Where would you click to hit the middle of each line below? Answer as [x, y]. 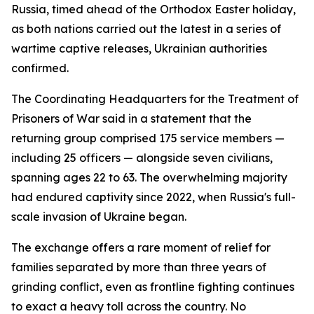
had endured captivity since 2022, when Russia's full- [153, 197]
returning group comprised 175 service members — [148, 138]
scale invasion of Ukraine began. [99, 217]
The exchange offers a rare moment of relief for [141, 247]
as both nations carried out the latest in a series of [146, 29]
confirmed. [40, 68]
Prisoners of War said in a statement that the [131, 118]
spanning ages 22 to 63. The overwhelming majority [149, 177]
